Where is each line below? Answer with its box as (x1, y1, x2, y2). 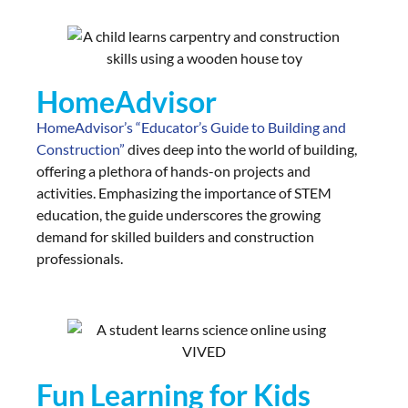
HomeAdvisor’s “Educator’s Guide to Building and (36, 117, 346, 136)
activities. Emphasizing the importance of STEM (36, 183, 331, 201)
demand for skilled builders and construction (36, 227, 314, 245)
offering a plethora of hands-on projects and (36, 161, 311, 179)
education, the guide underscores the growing (36, 205, 321, 223)
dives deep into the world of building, (125, 139, 357, 158)
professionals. (36, 249, 123, 267)
